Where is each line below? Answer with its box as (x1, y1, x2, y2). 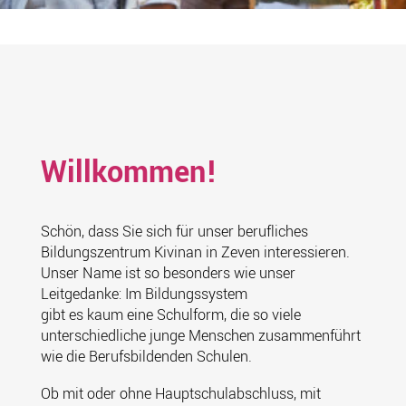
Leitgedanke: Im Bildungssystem (40, 284, 247, 304)
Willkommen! (40, 151, 217, 195)
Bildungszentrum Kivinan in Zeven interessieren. (40, 242, 350, 263)
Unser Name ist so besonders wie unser (40, 263, 295, 284)
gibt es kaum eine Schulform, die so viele (40, 304, 301, 325)
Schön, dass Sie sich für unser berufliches (40, 221, 308, 242)
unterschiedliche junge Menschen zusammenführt (40, 325, 361, 346)
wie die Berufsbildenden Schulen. (40, 346, 252, 367)
